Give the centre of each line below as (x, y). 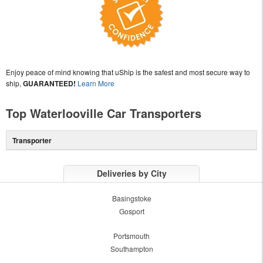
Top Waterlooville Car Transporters (104, 113)
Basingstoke (131, 198)
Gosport (131, 211)
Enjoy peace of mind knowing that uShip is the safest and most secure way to (128, 72)
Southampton (131, 248)
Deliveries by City (131, 173)
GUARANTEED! (49, 83)
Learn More (96, 83)
